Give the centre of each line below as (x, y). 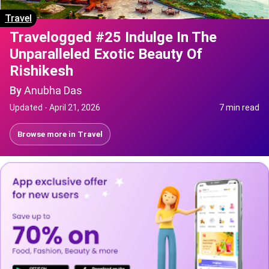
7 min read (239, 107)
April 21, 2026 (75, 107)
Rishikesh (41, 71)
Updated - (29, 107)
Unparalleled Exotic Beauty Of (106, 54)
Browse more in (47, 134)
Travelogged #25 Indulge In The (113, 37)
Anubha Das (53, 90)
